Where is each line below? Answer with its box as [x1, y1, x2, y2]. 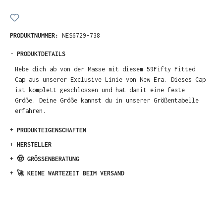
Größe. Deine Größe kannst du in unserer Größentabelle [15, 96, 199, 104]
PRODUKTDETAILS [17, 50, 65, 57]
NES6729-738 [62, 31, 100, 39]
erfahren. [15, 107, 47, 114]
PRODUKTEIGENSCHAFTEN [17, 126, 86, 134]
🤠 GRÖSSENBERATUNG [17, 155, 79, 163]
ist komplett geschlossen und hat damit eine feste [15, 86, 185, 94]
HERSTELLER [17, 141, 52, 149]
